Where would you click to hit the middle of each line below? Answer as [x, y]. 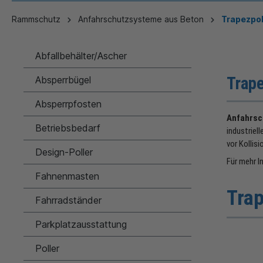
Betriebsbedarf [68, 128]
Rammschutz [36, 19]
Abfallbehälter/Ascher [81, 56]
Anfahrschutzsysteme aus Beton [141, 19]
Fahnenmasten [67, 176]
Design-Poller [64, 152]
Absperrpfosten [68, 104]
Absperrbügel [63, 80]
